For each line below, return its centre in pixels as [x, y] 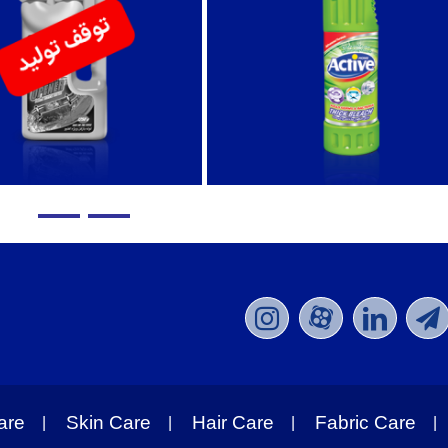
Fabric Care [365, 423]
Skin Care [108, 423]
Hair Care [233, 423]
